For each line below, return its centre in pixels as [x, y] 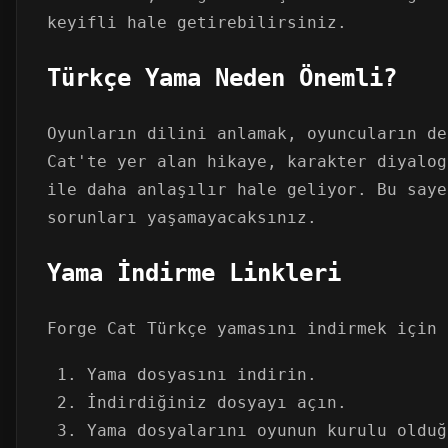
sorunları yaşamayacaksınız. [182, 217]
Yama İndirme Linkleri [194, 272]
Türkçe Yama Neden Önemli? [222, 77]
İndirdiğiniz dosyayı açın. [217, 402]
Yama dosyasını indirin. [202, 374]
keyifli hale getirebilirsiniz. [197, 22]
